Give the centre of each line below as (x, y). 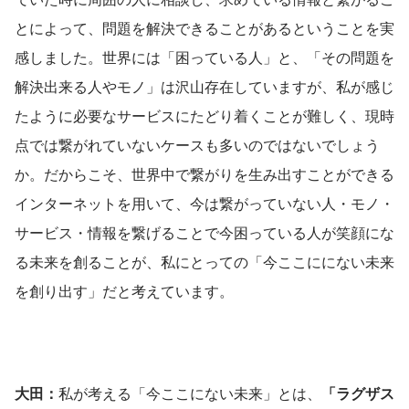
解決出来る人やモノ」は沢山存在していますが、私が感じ (204, 86)
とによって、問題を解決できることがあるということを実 (204, 27)
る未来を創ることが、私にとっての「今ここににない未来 (204, 261)
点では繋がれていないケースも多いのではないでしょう (197, 144)
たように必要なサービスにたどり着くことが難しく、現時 (204, 115)
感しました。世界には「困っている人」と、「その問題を (204, 57)
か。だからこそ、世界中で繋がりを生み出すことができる (204, 173)
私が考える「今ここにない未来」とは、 (190, 393)
